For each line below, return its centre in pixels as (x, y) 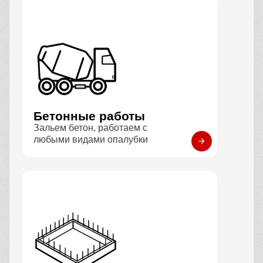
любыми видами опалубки (91, 140)
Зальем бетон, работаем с (90, 128)
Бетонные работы (89, 116)
